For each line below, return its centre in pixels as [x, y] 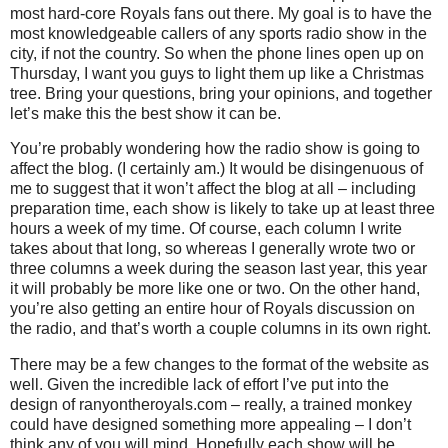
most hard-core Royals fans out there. [142, 13]
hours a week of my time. [97, 229]
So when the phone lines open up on [294, 53]
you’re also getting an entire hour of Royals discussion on [212, 309]
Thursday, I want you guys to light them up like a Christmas [217, 73]
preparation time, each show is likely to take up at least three [222, 209]
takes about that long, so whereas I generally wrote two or [212, 249]
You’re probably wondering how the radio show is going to [215, 149]
